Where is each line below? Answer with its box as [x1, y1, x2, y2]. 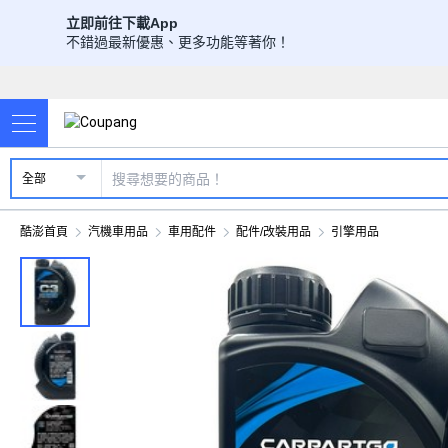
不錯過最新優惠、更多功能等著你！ [66, 34, 290, 50]
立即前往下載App [66, 15, 178, 31]
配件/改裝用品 [236, 225, 311, 239]
